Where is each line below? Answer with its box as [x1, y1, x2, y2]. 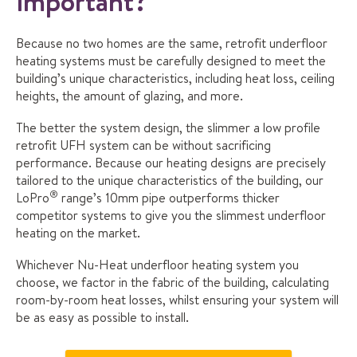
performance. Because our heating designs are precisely [16, 153, 326, 171]
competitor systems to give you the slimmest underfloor [16, 206, 326, 224]
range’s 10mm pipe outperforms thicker [58, 188, 280, 206]
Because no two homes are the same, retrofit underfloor [16, 34, 328, 53]
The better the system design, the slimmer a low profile [16, 118, 320, 136]
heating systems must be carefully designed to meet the [16, 52, 326, 70]
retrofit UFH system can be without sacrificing [16, 135, 271, 154]
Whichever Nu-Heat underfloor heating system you [16, 255, 299, 273]
